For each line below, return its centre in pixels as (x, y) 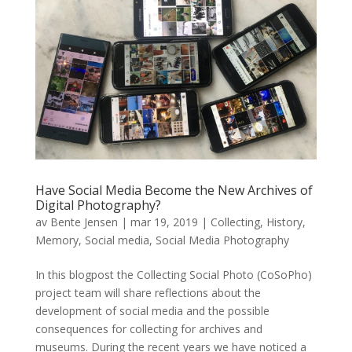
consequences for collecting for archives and (148, 329)
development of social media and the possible (152, 311)
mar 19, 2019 (164, 222)
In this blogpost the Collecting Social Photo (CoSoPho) (173, 275)
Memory (57, 240)
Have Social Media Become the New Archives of (174, 191)
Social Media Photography (222, 240)
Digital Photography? (98, 205)
